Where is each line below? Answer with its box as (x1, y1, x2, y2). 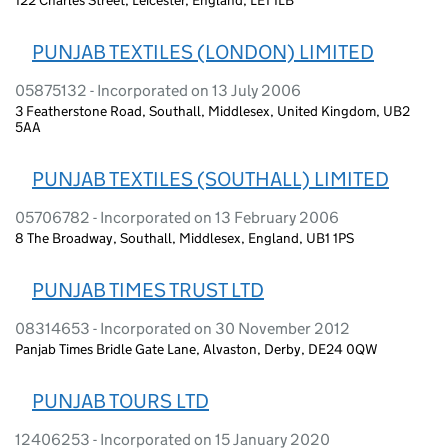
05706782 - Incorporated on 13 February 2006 (15, 207, 339, 227)
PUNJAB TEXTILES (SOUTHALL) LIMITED (32, 166, 389, 191)
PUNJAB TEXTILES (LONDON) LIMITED (32, 39, 374, 64)
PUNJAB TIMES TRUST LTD (32, 277, 264, 302)
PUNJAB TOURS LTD (32, 388, 209, 413)
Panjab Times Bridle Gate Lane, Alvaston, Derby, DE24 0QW (15, 339, 378, 358)
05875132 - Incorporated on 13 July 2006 (15, 80, 301, 100)
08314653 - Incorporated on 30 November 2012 (15, 318, 350, 338)
